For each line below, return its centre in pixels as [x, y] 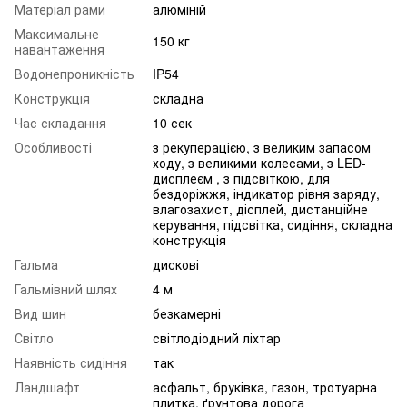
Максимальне [57, 34]
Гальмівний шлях [66, 289]
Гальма [36, 265]
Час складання [60, 123]
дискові [176, 265]
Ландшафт [47, 387]
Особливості [53, 148]
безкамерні [187, 314]
